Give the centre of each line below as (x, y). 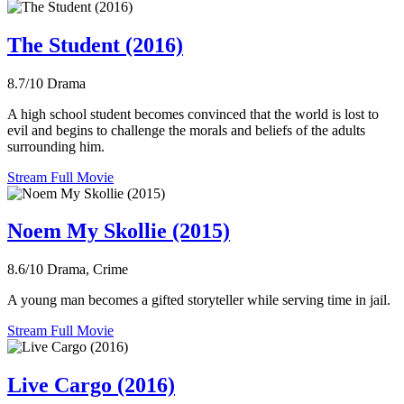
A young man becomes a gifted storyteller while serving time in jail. (199, 300)
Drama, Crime (87, 270)
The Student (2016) (95, 45)
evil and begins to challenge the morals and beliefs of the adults (186, 130)
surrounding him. (56, 146)
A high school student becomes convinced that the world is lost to (193, 114)
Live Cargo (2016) (91, 386)
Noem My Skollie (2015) (119, 231)
